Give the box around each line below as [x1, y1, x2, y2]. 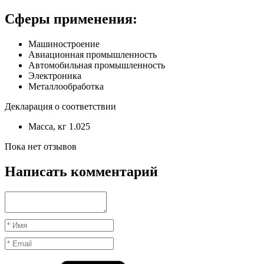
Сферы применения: [5, 11, 137, 27]
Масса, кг [28, 121, 67, 132]
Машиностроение [28, 39, 100, 49]
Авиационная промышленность [28, 49, 157, 60]
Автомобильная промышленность [28, 60, 165, 71]
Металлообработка [28, 81, 104, 92]
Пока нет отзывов [5, 141, 77, 152]
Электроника [28, 71, 81, 81]
